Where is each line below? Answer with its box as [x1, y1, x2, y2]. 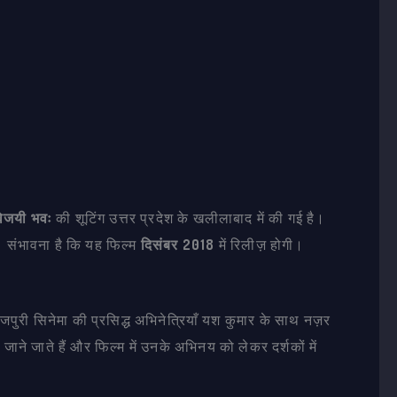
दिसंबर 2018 [140, 235, 215, 253]
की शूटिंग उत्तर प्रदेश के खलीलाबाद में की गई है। [52, 208, 326, 227]
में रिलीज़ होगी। [214, 235, 305, 253]
